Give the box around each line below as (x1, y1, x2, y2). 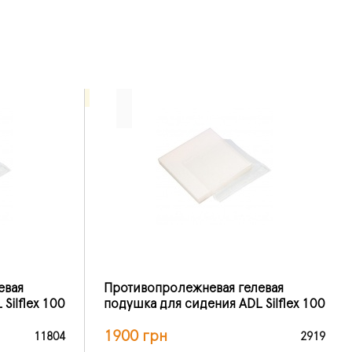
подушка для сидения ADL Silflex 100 (104, 297, 325, 310)
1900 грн (104, 328, 167, 344)
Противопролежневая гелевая (104, 281, 284, 295)
